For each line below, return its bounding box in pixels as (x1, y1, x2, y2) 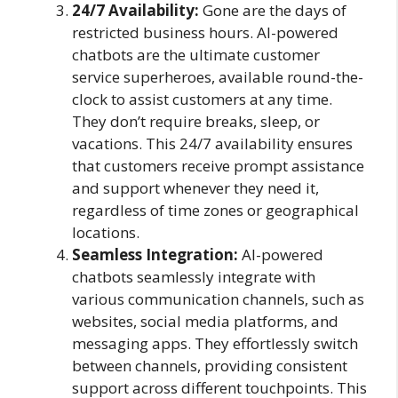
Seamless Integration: (72, 244, 238, 266)
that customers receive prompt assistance (72, 155, 364, 177)
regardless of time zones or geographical (72, 200, 359, 221)
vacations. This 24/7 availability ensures (72, 133, 353, 155)
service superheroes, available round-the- (72, 67, 363, 88)
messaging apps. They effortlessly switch (72, 333, 358, 354)
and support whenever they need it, (72, 178, 319, 199)
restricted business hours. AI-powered (72, 22, 338, 44)
